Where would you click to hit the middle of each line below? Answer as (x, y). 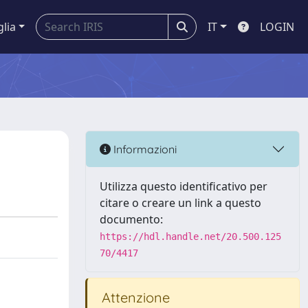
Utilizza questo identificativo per (184, 186)
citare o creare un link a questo (180, 203)
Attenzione (134, 297)
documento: (131, 219)
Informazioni (144, 149)
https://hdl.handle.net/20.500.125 (190, 236)
